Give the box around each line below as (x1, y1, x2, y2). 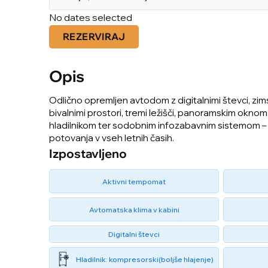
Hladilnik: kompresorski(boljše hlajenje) (75, 254, 214, 264)
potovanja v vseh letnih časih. (49, 132, 174, 144)
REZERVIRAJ (62, 31, 126, 43)
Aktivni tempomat (102, 176, 166, 186)
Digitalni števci (108, 230, 160, 239)
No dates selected (49, 11, 132, 24)
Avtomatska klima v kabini (89, 205, 179, 214)
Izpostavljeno (49, 146, 127, 162)
